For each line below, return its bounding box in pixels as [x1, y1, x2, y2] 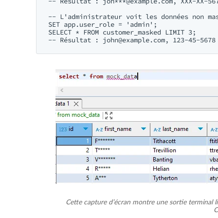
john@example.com [103, 36, 165, 44]
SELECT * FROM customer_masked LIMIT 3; [48, 28, 196, 36]
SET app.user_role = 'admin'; [48, 20, 157, 29]
